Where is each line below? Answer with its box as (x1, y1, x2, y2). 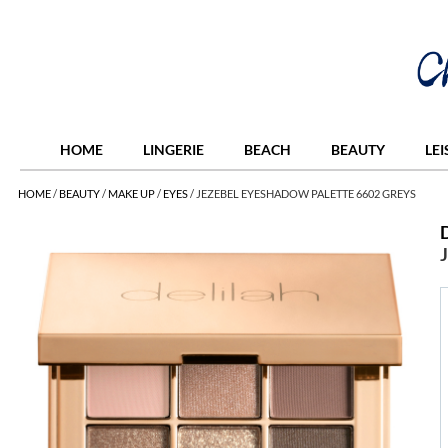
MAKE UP (108, 187, 155, 200)
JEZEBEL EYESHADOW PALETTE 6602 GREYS (196, 187, 416, 200)
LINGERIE (143, 141, 204, 158)
